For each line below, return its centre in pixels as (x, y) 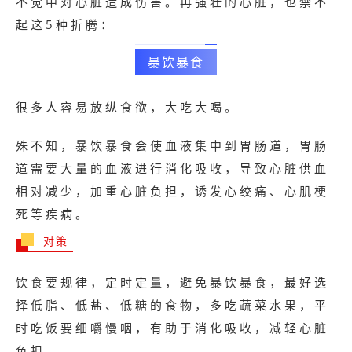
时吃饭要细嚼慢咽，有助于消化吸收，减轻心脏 (172, 328)
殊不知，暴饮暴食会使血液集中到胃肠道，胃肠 (172, 145)
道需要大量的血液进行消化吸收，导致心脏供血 (172, 168)
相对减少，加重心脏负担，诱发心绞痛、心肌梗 (172, 191)
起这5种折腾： (66, 24)
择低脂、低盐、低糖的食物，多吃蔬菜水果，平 (172, 305)
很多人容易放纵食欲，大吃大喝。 (128, 107)
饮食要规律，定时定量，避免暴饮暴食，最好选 (172, 282)
